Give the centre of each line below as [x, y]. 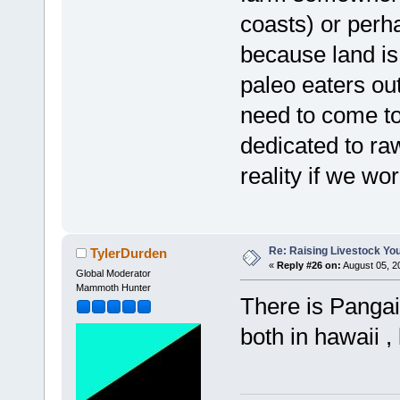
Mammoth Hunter [113, 288]
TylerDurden [129, 254]
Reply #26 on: [308, 266]
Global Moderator [113, 274]
